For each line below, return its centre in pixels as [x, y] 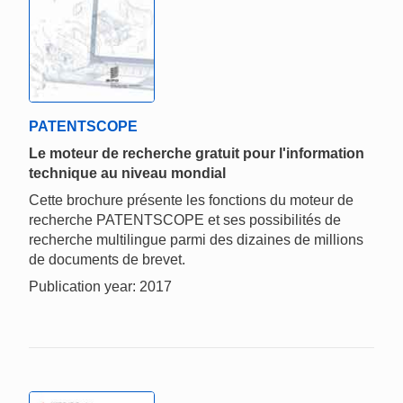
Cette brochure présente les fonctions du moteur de [191, 201]
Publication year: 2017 [100, 287]
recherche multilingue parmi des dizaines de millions [196, 240]
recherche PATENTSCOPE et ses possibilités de [185, 220]
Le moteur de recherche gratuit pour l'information [197, 154]
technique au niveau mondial [127, 174]
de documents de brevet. [107, 260]
